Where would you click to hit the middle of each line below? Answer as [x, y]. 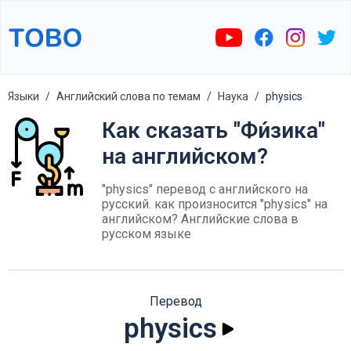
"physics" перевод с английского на [205, 189]
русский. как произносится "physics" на [215, 204]
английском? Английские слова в [200, 219]
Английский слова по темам [128, 96]
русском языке [147, 234]
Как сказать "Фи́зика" [213, 130]
